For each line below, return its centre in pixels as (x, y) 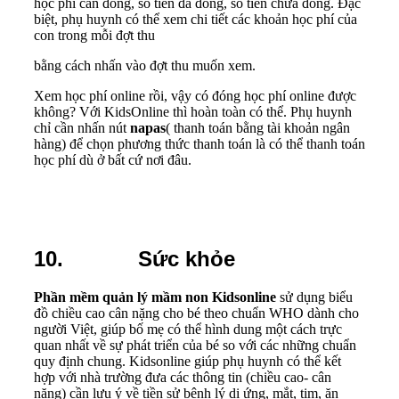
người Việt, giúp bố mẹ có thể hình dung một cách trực (188, 329)
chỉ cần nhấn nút (82, 128)
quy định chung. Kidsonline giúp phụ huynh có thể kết (187, 361)
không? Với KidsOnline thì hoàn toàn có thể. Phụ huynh (193, 112)
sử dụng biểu (314, 297)
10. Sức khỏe (134, 258)
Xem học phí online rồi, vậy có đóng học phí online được (195, 96)
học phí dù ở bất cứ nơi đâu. (113, 160)
